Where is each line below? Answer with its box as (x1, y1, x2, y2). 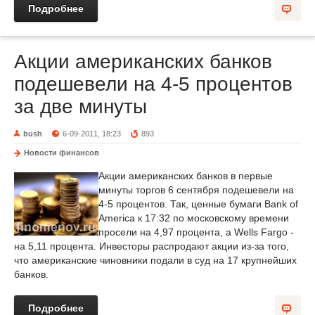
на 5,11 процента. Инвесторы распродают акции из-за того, (14, 240, 289, 252)
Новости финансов (24, 148, 99, 157)
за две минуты (14, 96, 147, 117)
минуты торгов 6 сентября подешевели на (98, 184, 294, 195)
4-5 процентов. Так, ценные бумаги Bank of (98, 198, 298, 210)
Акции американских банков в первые (98, 170, 273, 181)
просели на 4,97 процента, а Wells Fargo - (98, 226, 294, 238)
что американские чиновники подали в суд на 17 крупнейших (14, 255, 297, 266)
